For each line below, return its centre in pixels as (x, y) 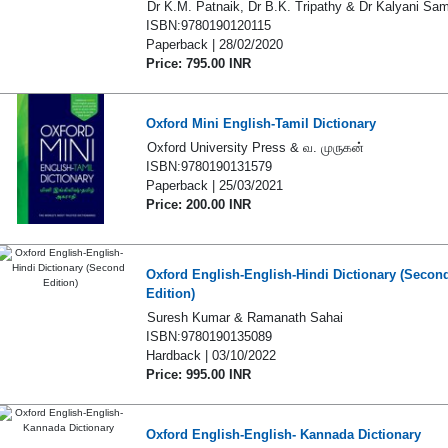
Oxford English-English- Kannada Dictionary (283, 434)
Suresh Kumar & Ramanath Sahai (244, 317)
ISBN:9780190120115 (208, 25)
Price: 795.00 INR (198, 63)
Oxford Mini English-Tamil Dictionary (260, 123)
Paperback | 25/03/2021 (214, 185)
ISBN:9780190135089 (208, 336)
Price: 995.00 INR (198, 374)
